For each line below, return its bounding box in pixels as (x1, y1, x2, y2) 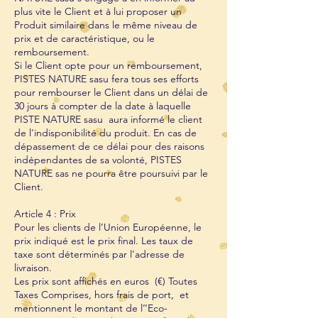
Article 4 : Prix (14, 207, 76, 220)
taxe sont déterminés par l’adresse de (14, 248, 185, 261)
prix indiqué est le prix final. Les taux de (14, 234, 193, 247)
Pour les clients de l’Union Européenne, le (14, 221, 202, 234)
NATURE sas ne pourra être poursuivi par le (14, 167, 208, 180)
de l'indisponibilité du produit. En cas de (14, 126, 197, 139)
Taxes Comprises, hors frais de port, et (14, 288, 189, 301)
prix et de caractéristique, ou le (14, 32, 155, 45)
